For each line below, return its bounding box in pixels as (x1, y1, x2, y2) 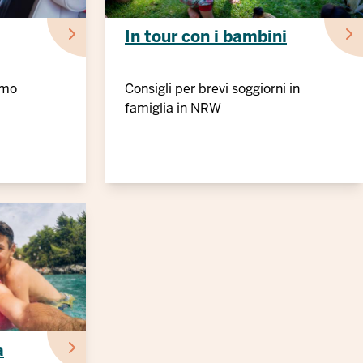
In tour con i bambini (125, 26, 287, 47)
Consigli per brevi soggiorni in (125, 80, 300, 97)
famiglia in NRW (125, 100, 221, 117)
